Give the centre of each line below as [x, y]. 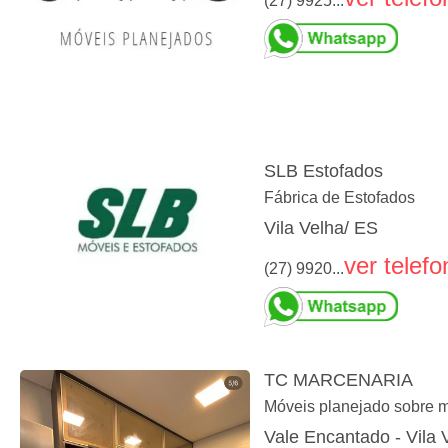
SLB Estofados [323, 170]
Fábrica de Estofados [339, 197]
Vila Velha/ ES [321, 227]
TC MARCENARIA [338, 379]
